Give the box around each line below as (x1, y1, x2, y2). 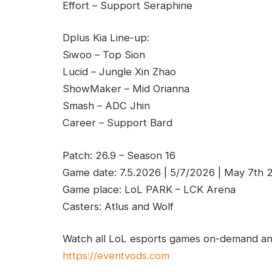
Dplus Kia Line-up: (63, 32, 149, 44)
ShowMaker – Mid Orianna (63, 83, 189, 95)
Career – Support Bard (63, 117, 172, 129)
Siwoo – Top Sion (63, 49, 145, 61)
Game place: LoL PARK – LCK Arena (63, 183, 236, 195)
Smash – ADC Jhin (63, 100, 150, 112)
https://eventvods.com (63, 250, 169, 262)
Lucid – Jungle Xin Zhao (63, 66, 176, 78)
